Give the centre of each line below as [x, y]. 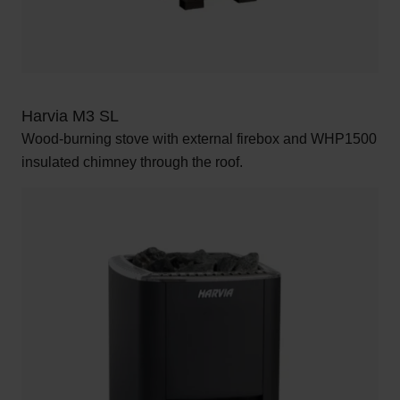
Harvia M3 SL [70, 116]
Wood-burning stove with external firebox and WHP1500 [199, 138]
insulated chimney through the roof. [132, 162]
